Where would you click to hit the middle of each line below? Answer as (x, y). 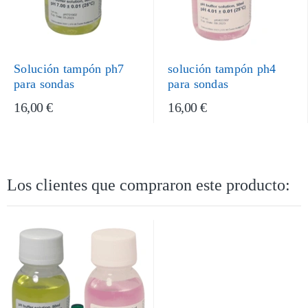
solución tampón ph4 (222, 69)
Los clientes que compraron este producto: (148, 185)
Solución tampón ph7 (69, 69)
